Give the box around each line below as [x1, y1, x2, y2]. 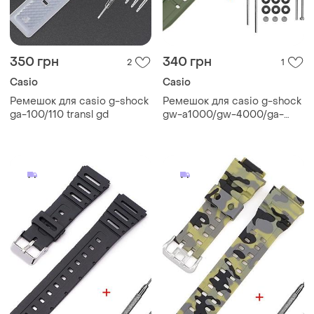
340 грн [163, 53, 212, 70]
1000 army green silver [163, 121, 275, 135]
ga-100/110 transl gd [10, 107, 109, 121]
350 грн [10, 53, 59, 70]
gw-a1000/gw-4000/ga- [163, 107, 284, 121]
